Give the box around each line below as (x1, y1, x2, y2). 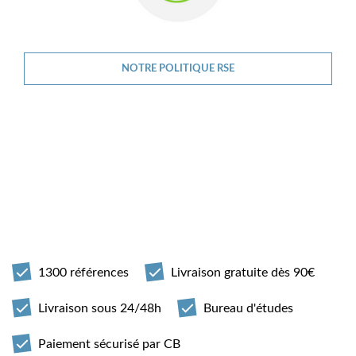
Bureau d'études (203, 301, 293, 315)
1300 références (38, 265, 129, 279)
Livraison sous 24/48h (38, 301, 161, 315)
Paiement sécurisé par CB (38, 337, 180, 350)
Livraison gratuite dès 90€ (171, 265, 315, 279)
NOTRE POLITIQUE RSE (122, 64, 234, 74)
